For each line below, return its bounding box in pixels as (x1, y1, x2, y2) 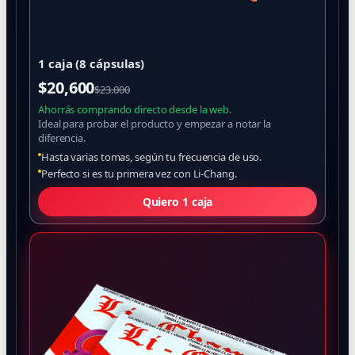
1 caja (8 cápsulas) (38, 55, 145, 71)
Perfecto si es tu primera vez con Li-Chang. (41, 166, 237, 181)
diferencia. (38, 131, 86, 145)
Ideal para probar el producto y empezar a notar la (38, 116, 271, 131)
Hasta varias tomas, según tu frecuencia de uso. (41, 150, 262, 164)
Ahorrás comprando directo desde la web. (38, 102, 232, 116)
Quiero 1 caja (142, 194, 213, 209)
